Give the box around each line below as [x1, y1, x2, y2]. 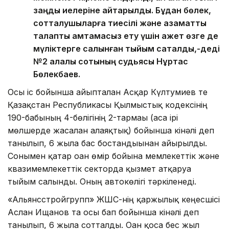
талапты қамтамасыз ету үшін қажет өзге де [33, 30, 218, 41]
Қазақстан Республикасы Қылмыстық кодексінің [8, 99, 208, 110]
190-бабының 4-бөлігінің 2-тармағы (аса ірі [8, 112, 178, 123]
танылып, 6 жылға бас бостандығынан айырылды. [8, 138, 207, 148]
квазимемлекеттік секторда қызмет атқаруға [8, 163, 191, 174]
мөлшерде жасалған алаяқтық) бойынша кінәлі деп [8, 125, 214, 135]
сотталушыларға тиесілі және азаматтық [33, 17, 207, 28]
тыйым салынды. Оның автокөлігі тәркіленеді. [8, 176, 196, 187]
